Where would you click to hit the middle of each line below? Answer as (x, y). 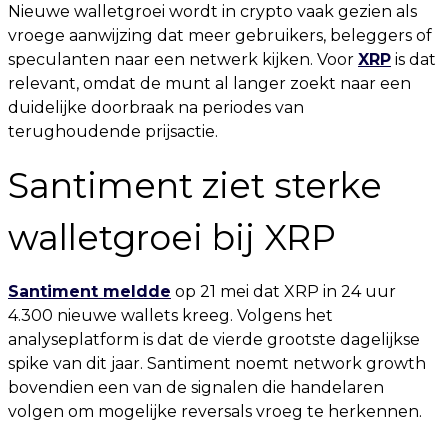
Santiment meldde (89, 291)
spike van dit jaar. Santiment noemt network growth (217, 363)
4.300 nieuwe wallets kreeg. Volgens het (170, 315)
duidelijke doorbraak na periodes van (156, 107)
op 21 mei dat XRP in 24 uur (283, 291)
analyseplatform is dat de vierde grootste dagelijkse (214, 339)
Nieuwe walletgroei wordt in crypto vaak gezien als (212, 11)
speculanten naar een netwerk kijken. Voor (183, 59)
